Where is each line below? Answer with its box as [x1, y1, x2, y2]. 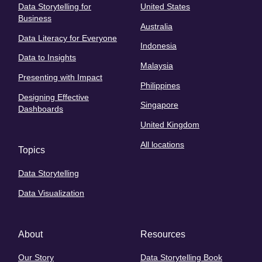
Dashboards [18, 104, 63, 113]
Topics [18, 144, 45, 155]
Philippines [140, 80, 180, 90]
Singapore [140, 100, 178, 110]
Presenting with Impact [18, 73, 102, 82]
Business [18, 13, 51, 23]
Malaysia [140, 61, 173, 71]
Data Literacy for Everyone [18, 33, 117, 43]
